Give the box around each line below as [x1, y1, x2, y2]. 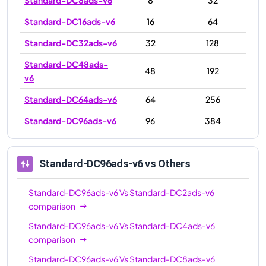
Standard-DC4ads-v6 [129, 220, 215, 231]
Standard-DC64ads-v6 [24, 93, 117, 104]
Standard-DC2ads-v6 [129, 186, 214, 198]
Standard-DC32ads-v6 [24, 37, 117, 48]
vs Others [142, 157, 191, 170]
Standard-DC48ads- [24, 58, 108, 69]
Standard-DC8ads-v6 [129, 253, 215, 264]
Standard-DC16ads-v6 [24, 15, 115, 27]
